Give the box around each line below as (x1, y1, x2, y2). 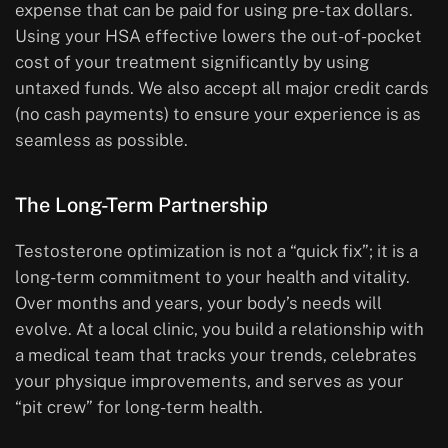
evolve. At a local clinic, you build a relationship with (15, 319, 424, 340)
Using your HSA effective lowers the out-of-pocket (15, 26, 422, 47)
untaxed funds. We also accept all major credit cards (15, 78, 429, 99)
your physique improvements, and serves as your (15, 371, 404, 392)
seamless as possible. (15, 130, 188, 151)
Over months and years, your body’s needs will (15, 293, 382, 314)
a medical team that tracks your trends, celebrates (15, 345, 417, 366)
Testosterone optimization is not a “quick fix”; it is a (15, 241, 418, 262)
